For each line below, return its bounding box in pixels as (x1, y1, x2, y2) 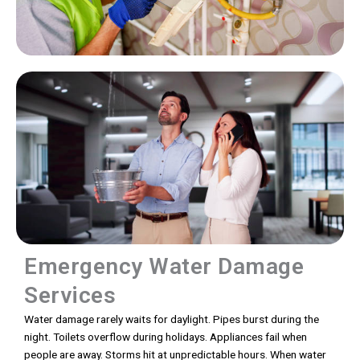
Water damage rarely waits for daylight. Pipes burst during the (24, 313, 319, 326)
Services (24, 282, 116, 309)
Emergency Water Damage (24, 253, 304, 280)
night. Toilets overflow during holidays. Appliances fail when (24, 330, 307, 344)
